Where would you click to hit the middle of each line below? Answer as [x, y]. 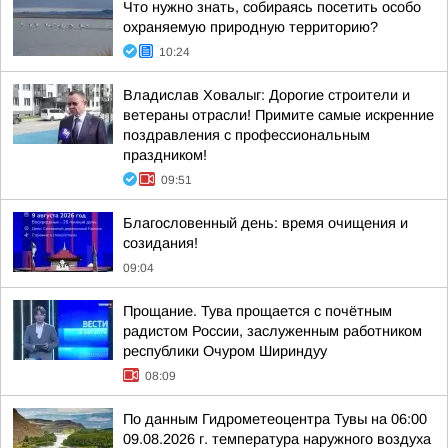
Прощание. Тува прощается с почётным [257, 311]
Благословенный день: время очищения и [265, 223]
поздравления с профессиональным [246, 135]
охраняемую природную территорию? [250, 27]
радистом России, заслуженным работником [272, 331]
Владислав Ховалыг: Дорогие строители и [266, 95]
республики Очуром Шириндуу [225, 351]
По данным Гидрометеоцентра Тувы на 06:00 [275, 419]
